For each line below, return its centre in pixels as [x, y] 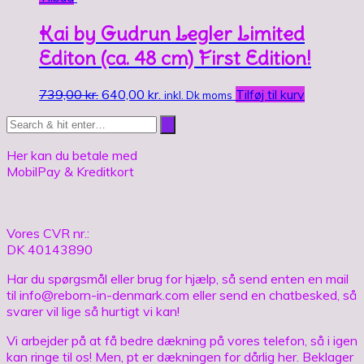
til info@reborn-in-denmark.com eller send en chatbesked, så [182, 295]
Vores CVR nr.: [48, 233]
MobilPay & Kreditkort [70, 171]
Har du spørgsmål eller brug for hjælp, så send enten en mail [178, 278]
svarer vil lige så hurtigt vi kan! [93, 311]
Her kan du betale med [72, 155]
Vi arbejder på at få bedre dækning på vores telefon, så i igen [182, 340]
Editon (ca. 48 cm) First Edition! [175, 57]
